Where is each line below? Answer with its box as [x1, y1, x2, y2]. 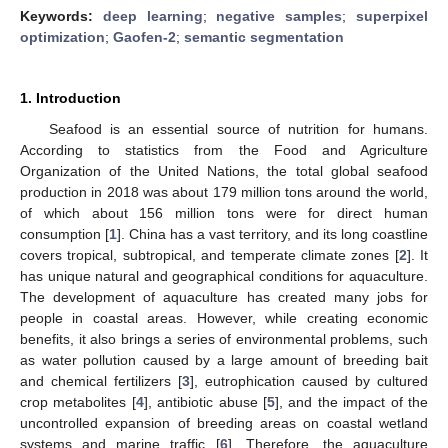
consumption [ [20, 225, 109, 242]
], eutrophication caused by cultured [190, 372, 428, 389]
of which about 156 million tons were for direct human [20, 204, 428, 221]
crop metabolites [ [20, 393, 136, 410]
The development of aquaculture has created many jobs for [20, 288, 428, 305]
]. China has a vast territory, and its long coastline [117, 225, 428, 242]
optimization [20, 28, 105, 45]
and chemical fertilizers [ [20, 372, 182, 389]
